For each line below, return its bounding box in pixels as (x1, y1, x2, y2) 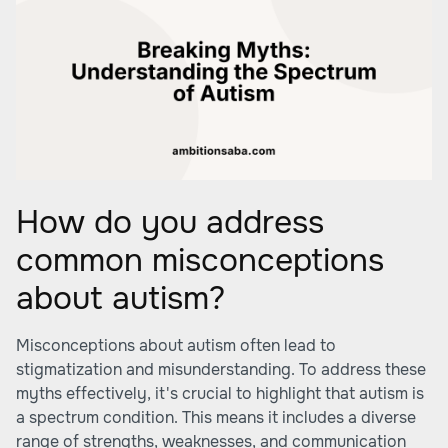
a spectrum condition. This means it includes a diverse (16, 407, 416, 428)
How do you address (16, 202, 324, 243)
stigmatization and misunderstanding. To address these (16, 359, 426, 380)
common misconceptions (16, 240, 384, 281)
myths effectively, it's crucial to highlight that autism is (16, 383, 424, 404)
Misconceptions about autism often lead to (16, 335, 336, 356)
